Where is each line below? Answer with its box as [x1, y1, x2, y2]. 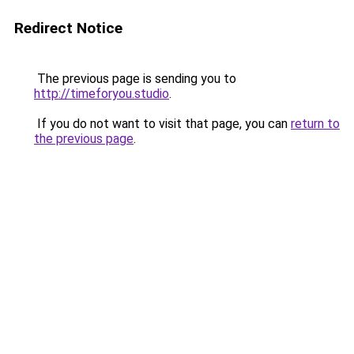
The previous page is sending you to [34, 71, 236, 86]
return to [291, 116, 340, 131]
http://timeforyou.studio [34, 86, 169, 101]
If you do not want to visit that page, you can [34, 116, 291, 131]
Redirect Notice [14, 19, 122, 37]
